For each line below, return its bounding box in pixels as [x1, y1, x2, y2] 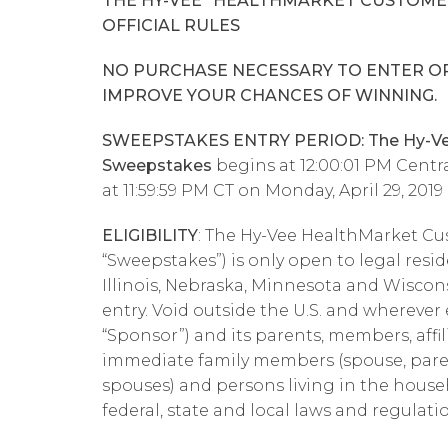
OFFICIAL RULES [102, 16, 240, 35]
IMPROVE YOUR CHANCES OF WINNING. [102, 86, 437, 105]
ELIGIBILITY [102, 226, 198, 245]
